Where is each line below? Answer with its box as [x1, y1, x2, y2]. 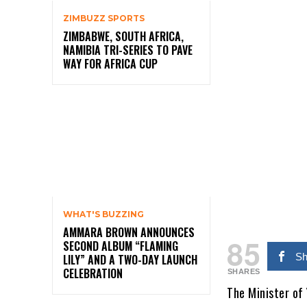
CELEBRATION [63, 265, 123, 282]
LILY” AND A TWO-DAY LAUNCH [63, 251, 197, 268]
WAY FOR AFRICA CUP [63, 55, 160, 72]
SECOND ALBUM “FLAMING [63, 237, 178, 254]
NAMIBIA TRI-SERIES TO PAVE [63, 41, 193, 58]
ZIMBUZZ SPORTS [63, 12, 145, 23]
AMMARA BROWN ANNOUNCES [63, 223, 195, 241]
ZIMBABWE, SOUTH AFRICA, [63, 27, 184, 45]
